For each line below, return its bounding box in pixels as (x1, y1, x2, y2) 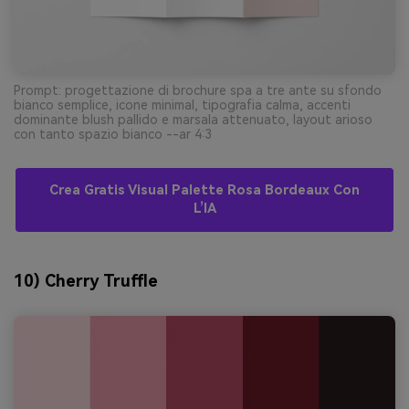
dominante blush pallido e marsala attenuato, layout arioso (14, 112, 372, 128)
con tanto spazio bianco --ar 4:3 (14, 127, 212, 142)
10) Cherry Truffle (14, 271, 158, 291)
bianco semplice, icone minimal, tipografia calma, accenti (14, 98, 351, 113)
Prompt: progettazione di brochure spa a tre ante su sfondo (14, 83, 382, 99)
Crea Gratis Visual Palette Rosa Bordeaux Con (49, 183, 360, 199)
